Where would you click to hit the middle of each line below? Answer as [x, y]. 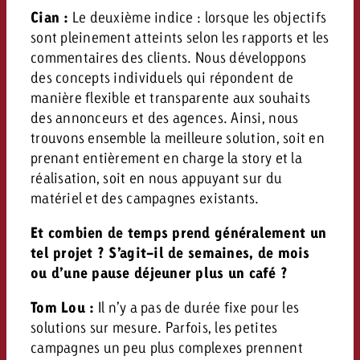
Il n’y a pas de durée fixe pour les [197, 307]
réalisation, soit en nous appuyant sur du [156, 177]
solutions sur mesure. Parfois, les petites [154, 327]
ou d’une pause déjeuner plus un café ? [159, 272]
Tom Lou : [62, 307]
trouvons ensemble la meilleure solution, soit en [177, 137]
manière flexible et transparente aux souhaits [170, 97]
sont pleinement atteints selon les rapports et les [180, 37]
